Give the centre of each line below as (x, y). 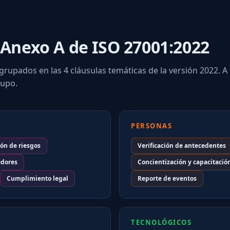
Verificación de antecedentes (182, 145)
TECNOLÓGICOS (161, 222)
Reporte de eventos (167, 178)
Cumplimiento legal (37, 178)
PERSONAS (151, 126)
